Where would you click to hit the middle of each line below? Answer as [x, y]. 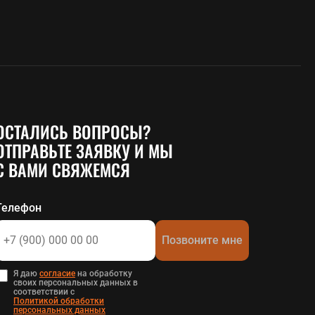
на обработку [104, 273]
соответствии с [44, 291]
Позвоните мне [202, 240]
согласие [57, 273]
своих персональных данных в [76, 282]
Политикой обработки [59, 301]
